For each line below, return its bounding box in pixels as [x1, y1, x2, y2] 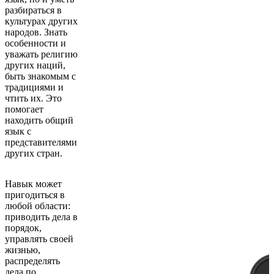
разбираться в [5, 4, 62, 15]
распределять [5, 255, 60, 266]
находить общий [5, 114, 73, 125]
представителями [5, 136, 77, 147]
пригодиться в [5, 189, 65, 200]
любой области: [5, 200, 70, 211]
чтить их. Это [5, 92, 62, 103]
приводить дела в [5, 211, 78, 222]
